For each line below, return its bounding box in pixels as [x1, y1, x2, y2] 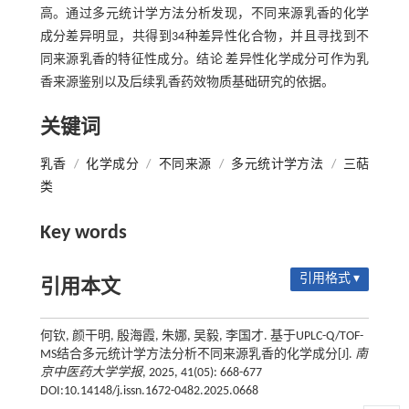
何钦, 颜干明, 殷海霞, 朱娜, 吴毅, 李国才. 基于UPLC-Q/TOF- [39, 329, 363, 343]
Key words [39, 222, 127, 244]
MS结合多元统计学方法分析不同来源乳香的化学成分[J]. [39, 347, 355, 362]
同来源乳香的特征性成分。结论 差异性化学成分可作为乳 [39, 52, 370, 67]
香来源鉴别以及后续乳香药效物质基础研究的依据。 [39, 75, 334, 89]
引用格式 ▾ [299, 271, 361, 286]
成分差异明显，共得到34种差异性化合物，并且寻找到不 [39, 29, 370, 44]
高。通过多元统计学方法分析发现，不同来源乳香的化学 [39, 6, 370, 21]
